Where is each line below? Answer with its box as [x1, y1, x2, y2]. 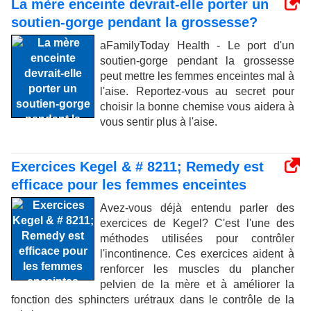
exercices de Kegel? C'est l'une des [100, 217, 294, 229]
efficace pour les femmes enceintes [11, 177, 246, 192]
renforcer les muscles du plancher [100, 263, 294, 275]
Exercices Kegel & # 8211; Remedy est [11, 159, 264, 174]
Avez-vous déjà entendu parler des [100, 202, 294, 214]
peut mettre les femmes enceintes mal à [100, 70, 294, 82]
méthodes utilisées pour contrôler [100, 233, 294, 244]
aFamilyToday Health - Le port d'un [100, 40, 294, 51]
